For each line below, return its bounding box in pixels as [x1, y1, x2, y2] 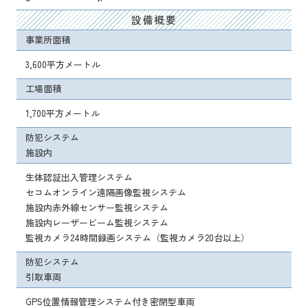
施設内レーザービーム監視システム [25, 216, 168, 230]
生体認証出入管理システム [25, 170, 133, 184]
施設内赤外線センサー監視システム [25, 201, 168, 214]
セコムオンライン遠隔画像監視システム [25, 186, 186, 199]
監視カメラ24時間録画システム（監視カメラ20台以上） [25, 231, 250, 245]
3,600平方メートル [25, 58, 100, 71]
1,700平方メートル [25, 107, 100, 120]
